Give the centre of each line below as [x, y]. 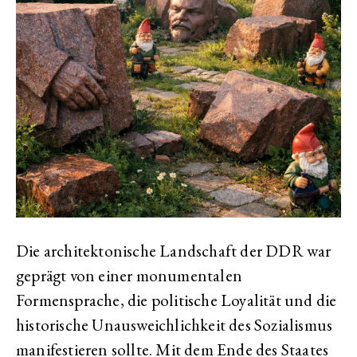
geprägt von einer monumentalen [129, 275]
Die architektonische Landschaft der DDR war [174, 251]
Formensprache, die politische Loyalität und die [177, 300]
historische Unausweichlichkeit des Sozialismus [175, 325]
